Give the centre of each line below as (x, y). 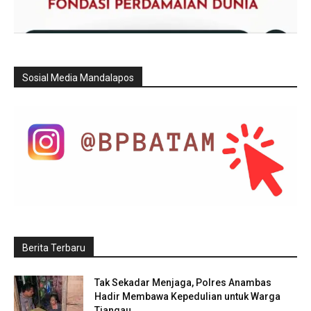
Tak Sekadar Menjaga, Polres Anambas (183, 283)
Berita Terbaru (54, 248)
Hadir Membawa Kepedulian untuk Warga (187, 297)
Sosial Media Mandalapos (78, 78)
